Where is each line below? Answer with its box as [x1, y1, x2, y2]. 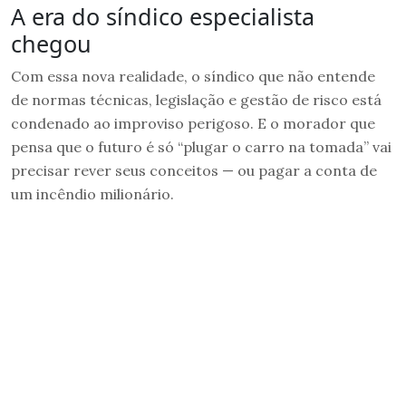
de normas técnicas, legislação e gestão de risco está [11, 90, 382, 109]
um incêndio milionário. [11, 184, 174, 203]
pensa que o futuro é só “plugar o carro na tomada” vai [11, 137, 391, 156]
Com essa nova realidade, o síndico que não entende [11, 66, 375, 85]
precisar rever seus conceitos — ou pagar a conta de [11, 160, 377, 179]
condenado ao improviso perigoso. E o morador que [11, 113, 375, 132]
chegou [11, 27, 92, 59]
